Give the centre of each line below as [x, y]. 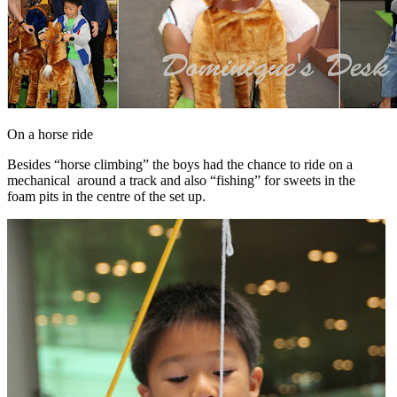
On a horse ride [50, 134]
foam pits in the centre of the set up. [106, 196]
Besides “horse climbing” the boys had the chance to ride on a [180, 164]
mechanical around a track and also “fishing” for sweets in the [181, 180]
